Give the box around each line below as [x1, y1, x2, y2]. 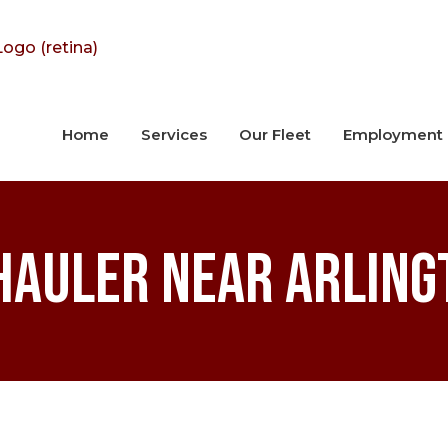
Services [141, 125, 207, 144]
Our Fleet [239, 125, 311, 144]
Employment [343, 125, 443, 144]
